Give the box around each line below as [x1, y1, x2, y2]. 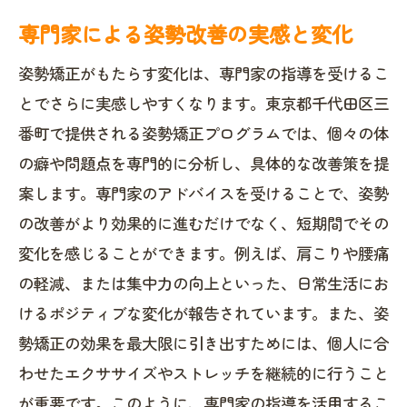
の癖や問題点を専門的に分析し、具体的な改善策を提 [18, 152, 389, 174]
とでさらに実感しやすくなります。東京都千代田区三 [18, 92, 389, 114]
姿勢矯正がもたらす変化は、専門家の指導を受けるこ [18, 62, 389, 84]
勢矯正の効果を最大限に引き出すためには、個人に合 [18, 332, 389, 354]
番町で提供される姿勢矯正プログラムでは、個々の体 [18, 122, 389, 144]
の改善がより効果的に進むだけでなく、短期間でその [18, 212, 389, 234]
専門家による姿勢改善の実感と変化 [18, 18, 352, 49]
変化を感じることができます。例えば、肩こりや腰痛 [18, 242, 389, 264]
